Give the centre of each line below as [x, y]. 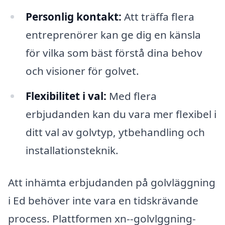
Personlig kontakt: [73, 17]
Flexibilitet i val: [66, 96]
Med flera [131, 96]
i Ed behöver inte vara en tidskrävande [103, 200]
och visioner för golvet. [82, 71]
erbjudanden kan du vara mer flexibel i [121, 114]
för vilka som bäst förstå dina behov [114, 53]
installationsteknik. [72, 150]
